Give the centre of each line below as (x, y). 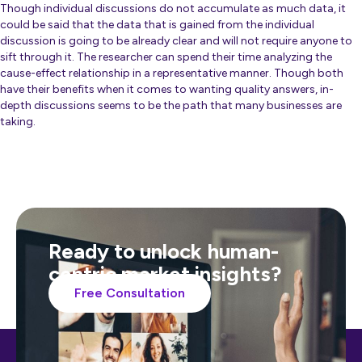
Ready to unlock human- (164, 252)
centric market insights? (165, 274)
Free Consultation (130, 293)
